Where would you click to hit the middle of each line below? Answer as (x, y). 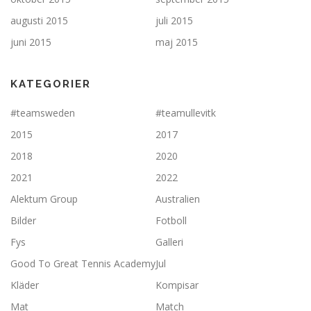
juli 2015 (174, 21)
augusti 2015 (39, 21)
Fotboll (171, 221)
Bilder (23, 221)
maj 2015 (177, 42)
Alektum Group (44, 199)
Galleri (169, 242)
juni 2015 (31, 42)
